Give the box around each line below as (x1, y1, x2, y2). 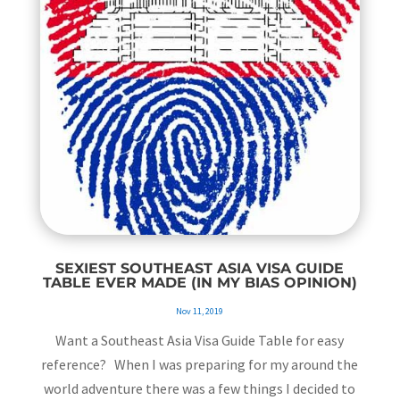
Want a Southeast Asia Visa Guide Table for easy (55, 330, 345, 349)
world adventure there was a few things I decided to (44, 379, 356, 397)
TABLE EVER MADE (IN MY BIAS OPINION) (42, 273, 357, 291)
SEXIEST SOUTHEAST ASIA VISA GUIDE (55, 259, 345, 277)
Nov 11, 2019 (176, 304, 224, 317)
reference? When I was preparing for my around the (41, 354, 359, 373)
